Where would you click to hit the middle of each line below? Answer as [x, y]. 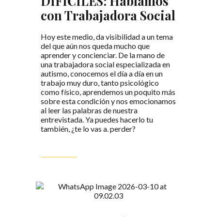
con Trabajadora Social [108, 15]
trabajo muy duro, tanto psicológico [100, 82]
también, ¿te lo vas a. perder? [88, 128]
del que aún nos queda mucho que [95, 46]
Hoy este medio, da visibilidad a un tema [107, 36]
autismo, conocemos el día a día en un [102, 73]
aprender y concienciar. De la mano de [103, 55]
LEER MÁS [59, 147]
